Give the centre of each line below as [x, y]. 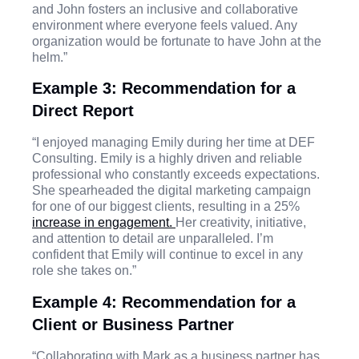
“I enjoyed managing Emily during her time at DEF [173, 143]
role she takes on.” [84, 271]
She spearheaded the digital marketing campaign [171, 191]
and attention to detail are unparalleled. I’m [153, 239]
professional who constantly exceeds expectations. [176, 175]
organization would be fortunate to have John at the [177, 41]
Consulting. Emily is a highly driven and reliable [167, 159]
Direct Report [83, 111]
